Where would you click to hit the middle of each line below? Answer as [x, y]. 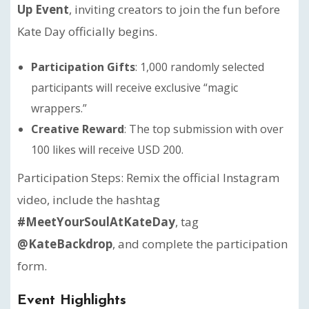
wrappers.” [59, 108]
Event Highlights [72, 300]
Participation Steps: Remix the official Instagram [148, 177]
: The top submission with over [204, 129]
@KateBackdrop [65, 243]
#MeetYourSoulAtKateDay [96, 221]
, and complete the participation [200, 243]
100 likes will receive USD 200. [107, 149]
